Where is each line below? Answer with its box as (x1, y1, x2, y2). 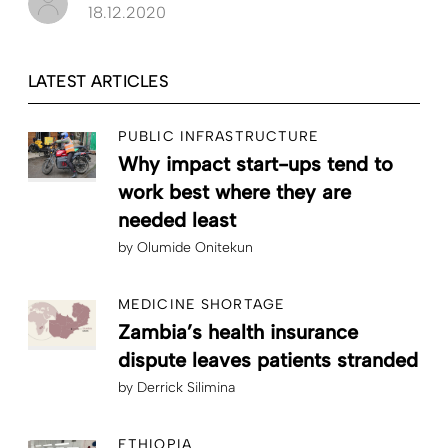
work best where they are (118, 180, 351, 205)
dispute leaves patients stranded (118, 348, 418, 373)
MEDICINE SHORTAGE (118, 296, 286, 314)
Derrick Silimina (137, 379, 235, 397)
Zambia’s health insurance (118, 320, 358, 345)
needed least (118, 208, 236, 233)
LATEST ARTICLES (28, 72, 169, 92)
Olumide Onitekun (137, 239, 253, 257)
